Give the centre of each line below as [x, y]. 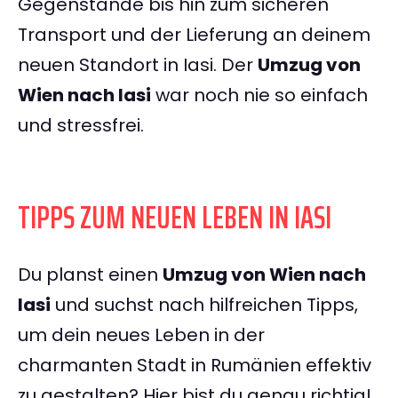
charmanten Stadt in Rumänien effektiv [195, 366]
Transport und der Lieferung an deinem [194, 35]
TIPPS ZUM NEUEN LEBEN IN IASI [175, 218]
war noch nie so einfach [259, 96]
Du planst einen [90, 275]
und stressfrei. [81, 126]
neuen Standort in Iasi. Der [138, 65]
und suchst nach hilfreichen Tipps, [204, 305]
